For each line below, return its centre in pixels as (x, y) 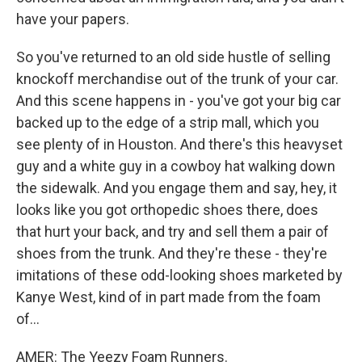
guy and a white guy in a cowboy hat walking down (176, 166)
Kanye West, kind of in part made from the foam (168, 297)
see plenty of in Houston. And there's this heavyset (179, 144)
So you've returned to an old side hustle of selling (173, 57)
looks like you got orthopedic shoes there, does (167, 210)
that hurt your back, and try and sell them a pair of (173, 232)
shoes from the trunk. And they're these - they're (172, 253)
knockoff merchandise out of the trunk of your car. (177, 79)
